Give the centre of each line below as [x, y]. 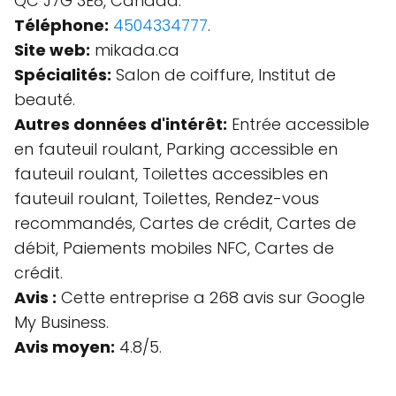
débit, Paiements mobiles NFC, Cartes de [174, 248]
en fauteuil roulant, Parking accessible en [176, 149]
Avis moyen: [65, 347]
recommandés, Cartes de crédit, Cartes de [185, 223]
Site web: [52, 50]
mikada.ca [135, 50]
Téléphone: [61, 25]
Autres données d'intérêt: [121, 124]
